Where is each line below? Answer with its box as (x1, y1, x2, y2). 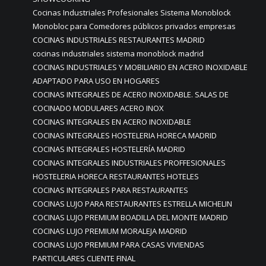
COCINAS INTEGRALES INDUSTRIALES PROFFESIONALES (33, 157, 226, 168)
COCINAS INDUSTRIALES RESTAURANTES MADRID (33, 34, 205, 45)
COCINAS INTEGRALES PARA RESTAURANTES (33, 185, 188, 195)
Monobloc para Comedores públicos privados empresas (33, 21, 236, 31)
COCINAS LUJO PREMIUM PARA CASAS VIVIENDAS (33, 239, 204, 250)
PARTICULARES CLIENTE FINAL (33, 253, 135, 264)
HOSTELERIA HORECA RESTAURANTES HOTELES (33, 171, 199, 182)
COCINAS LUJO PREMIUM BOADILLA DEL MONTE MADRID (33, 212, 228, 223)
